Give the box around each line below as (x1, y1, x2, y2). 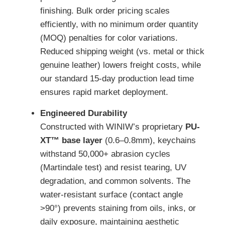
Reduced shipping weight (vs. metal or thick (40, 47, 204, 57)
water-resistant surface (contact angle (40, 189, 183, 199)
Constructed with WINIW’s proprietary (40, 122, 185, 132)
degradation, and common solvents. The (40, 176, 190, 186)
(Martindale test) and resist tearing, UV (40, 162, 186, 172)
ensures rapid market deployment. (40, 87, 168, 97)
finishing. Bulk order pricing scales (40, 6, 170, 16)
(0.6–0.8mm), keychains (102, 135, 196, 145)
